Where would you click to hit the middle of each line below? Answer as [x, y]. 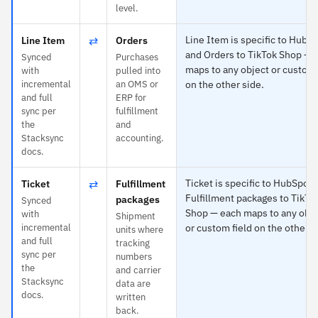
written [131, 297]
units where [139, 229]
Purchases [137, 57]
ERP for [131, 97]
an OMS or [137, 84]
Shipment [136, 216]
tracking [133, 243]
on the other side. [225, 84]
